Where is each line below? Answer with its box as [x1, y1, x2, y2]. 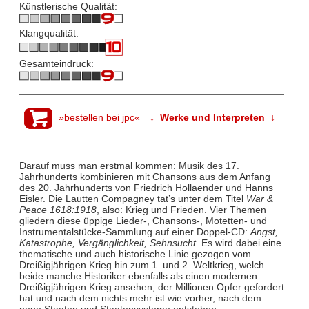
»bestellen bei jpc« [59, 112, 141, 123]
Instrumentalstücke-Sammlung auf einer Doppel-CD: [19, 226, 250, 238]
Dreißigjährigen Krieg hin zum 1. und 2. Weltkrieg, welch [19, 259, 264, 271]
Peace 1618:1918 [19, 204, 97, 216]
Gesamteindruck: [19, 58, 94, 70]
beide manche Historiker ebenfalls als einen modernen [19, 270, 257, 282]
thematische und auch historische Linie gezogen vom [19, 248, 251, 260]
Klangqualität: [19, 28, 79, 39]
